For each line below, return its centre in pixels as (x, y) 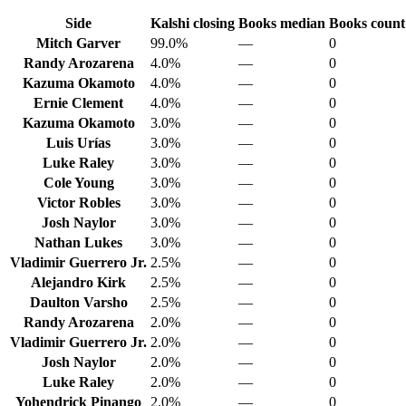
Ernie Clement (78, 102)
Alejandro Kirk (78, 282)
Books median (282, 23)
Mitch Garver (78, 43)
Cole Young (78, 182)
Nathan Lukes (78, 242)
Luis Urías (78, 142)
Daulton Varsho (78, 302)
